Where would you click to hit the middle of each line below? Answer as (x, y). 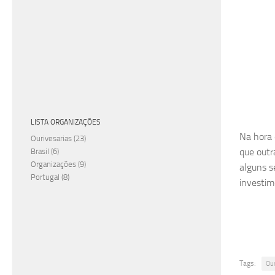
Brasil (40, 151)
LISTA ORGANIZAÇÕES (66, 122)
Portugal (45, 177)
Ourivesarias (51, 138)
